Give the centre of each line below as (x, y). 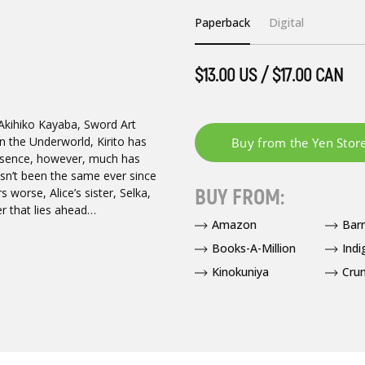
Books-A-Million (253, 248)
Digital (287, 23)
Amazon (234, 224)
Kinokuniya (240, 271)
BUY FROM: (239, 197)
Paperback (222, 23)
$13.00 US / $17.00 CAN (268, 76)
